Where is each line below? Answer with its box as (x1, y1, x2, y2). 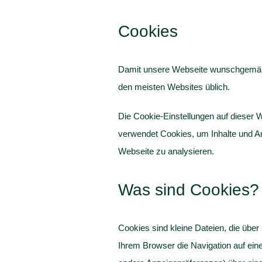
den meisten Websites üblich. (118, 82, 230, 92)
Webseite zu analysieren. (118, 146, 214, 157)
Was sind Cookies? (118, 181, 259, 199)
